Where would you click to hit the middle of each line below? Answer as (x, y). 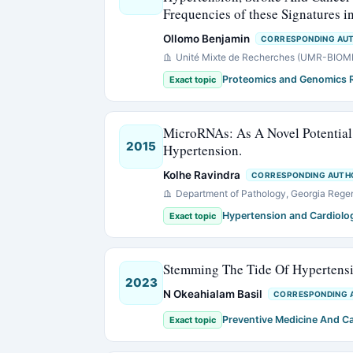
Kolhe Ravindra (202, 175)
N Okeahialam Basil (213, 294)
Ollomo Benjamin (206, 39)
